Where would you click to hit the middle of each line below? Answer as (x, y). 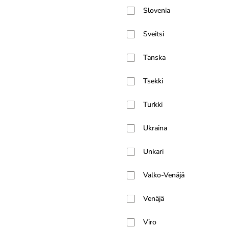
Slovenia (157, 10)
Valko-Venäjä (164, 175)
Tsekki (153, 81)
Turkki (153, 105)
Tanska (154, 58)
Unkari (153, 152)
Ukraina (155, 128)
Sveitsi (154, 34)
